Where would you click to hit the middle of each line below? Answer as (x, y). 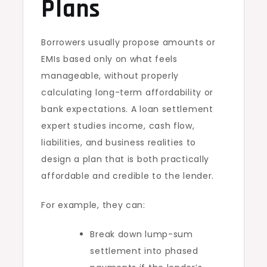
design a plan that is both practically (125, 159)
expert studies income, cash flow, (118, 126)
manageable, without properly (110, 76)
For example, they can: (93, 205)
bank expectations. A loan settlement (127, 109)
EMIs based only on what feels (109, 59)
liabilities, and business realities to (119, 143)
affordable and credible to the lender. (128, 176)
